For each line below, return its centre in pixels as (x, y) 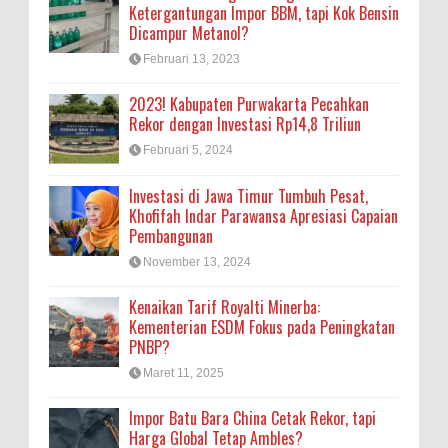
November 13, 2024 (197, 261)
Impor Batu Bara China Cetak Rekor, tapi (252, 418)
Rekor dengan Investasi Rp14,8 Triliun (245, 124)
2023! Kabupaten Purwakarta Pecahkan (249, 104)
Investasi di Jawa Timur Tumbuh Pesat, (248, 195)
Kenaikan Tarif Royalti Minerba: (224, 306)
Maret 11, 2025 (183, 372)
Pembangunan (171, 235)
